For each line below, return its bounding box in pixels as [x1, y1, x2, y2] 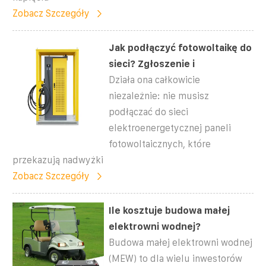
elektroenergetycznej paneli [109, 122, 232, 133]
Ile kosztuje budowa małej [109, 205, 230, 216]
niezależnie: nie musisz [109, 90, 210, 101]
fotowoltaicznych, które [109, 138, 211, 149]
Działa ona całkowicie [109, 74, 201, 85]
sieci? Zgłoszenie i [109, 58, 195, 69]
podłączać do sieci [109, 106, 189, 117]
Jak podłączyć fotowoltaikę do [109, 42, 252, 53]
